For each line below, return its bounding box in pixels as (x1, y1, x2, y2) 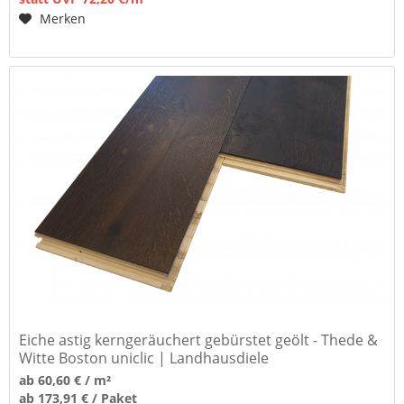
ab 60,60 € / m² (19, 372, 112, 390)
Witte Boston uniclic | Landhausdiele (19, 348, 270, 369)
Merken (40, 10, 87, 28)
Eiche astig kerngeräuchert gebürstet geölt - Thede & (19, 330, 379, 351)
